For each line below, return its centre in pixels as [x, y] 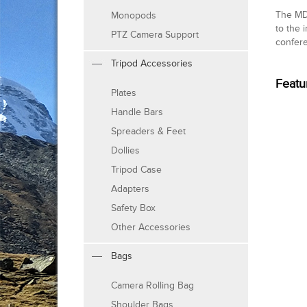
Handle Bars [137, 112]
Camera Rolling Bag [152, 286]
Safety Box [133, 208]
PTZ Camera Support [155, 35]
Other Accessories [151, 228]
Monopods [134, 16]
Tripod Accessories [152, 64]
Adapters [130, 189]
